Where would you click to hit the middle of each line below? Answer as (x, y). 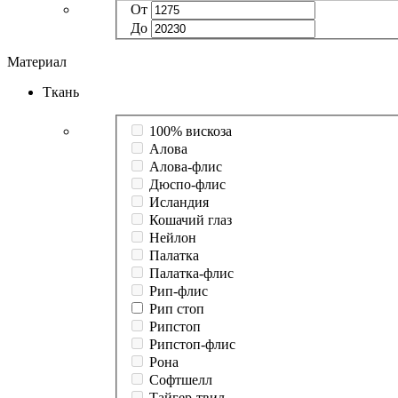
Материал (37, 62)
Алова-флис (186, 167)
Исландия (179, 203)
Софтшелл (181, 380)
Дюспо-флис (187, 185)
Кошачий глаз (191, 220)
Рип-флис (179, 291)
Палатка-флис (191, 274)
